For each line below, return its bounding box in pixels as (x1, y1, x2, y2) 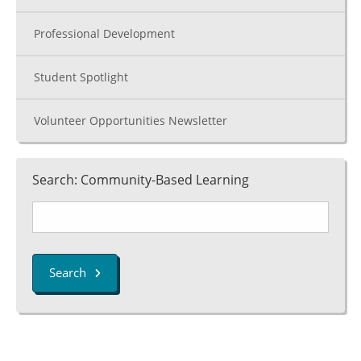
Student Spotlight (34, 69, 128, 85)
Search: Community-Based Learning (32, 171, 249, 189)
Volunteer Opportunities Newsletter (34, 113, 227, 128)
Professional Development (34, 26, 175, 41)
